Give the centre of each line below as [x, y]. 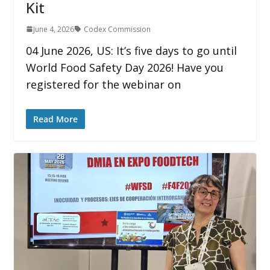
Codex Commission [117, 29]
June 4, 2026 [53, 29]
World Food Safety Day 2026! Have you [124, 67]
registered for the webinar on [103, 84]
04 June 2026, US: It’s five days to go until [131, 50]
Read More [55, 119]
